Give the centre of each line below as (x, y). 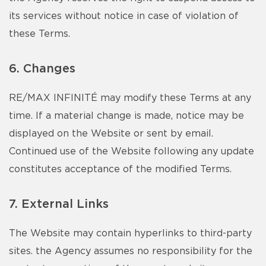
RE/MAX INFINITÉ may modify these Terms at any (130, 98)
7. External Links (59, 204)
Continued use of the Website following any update (132, 151)
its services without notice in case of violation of (124, 16)
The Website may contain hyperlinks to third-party (130, 233)
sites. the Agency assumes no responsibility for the (131, 251)
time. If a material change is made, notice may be (126, 116)
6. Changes (42, 69)
